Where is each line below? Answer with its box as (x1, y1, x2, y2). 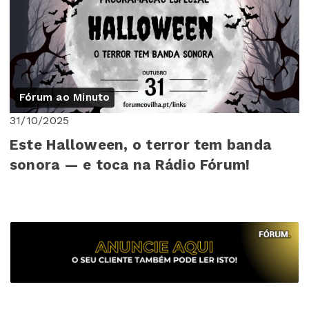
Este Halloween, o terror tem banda (10, 137, 272, 154)
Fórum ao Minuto (19, 91, 110, 104)
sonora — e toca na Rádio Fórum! (10, 157, 250, 174)
